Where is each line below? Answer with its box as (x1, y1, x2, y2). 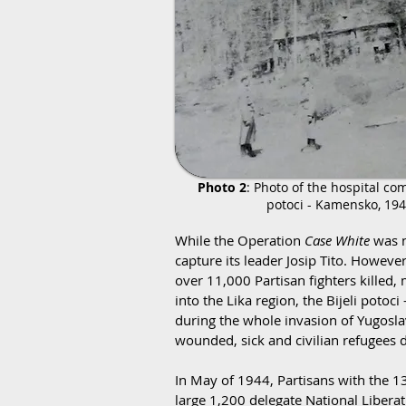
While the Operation (175, 231, 304, 249)
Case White (304, 231, 370, 249)
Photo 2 (197, 179, 246, 196)
